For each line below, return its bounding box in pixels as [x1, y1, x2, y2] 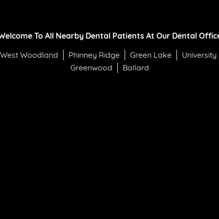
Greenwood [70, 63, 112, 72]
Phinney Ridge [68, 50, 120, 60]
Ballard [122, 63, 149, 72]
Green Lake [130, 50, 172, 60]
